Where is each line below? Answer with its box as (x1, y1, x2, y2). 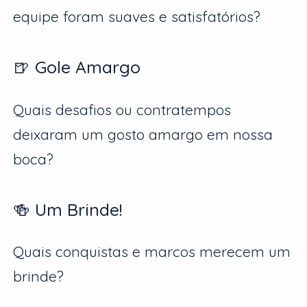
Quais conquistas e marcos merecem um (13, 243, 291, 261)
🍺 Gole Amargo (13, 56, 141, 78)
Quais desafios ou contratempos (13, 100, 232, 119)
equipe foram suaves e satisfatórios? (13, 8, 261, 26)
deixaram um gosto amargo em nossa (13, 125, 273, 143)
